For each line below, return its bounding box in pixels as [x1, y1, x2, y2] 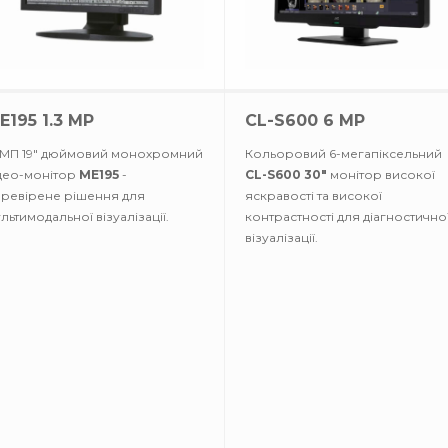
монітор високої [327, 167, 435, 182]
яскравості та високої [245, 188, 382, 203]
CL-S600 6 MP [245, 111, 365, 130]
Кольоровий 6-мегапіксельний [245, 146, 442, 161]
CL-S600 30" [245, 167, 327, 182]
